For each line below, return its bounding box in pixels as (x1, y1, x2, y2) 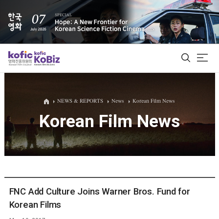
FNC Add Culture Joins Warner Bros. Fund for (9, 186, 190, 197)
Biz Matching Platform (88, 161, 144, 168)
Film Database (98, 124, 134, 131)
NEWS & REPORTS (57, 98, 103, 105)
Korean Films (9, 199, 62, 210)
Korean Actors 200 (94, 143, 139, 150)
